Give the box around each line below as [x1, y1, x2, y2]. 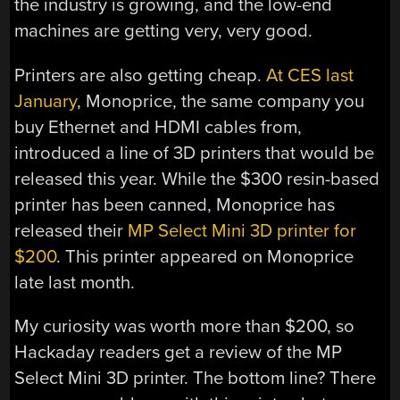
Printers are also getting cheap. [14, 63, 267, 87]
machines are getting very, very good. [14, 20, 313, 43]
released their [14, 219, 129, 242]
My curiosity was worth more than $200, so [14, 314, 355, 337]
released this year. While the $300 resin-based [14, 167, 380, 190]
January [14, 89, 78, 112]
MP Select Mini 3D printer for [128, 219, 357, 242]
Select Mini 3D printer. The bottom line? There [14, 366, 377, 389]
